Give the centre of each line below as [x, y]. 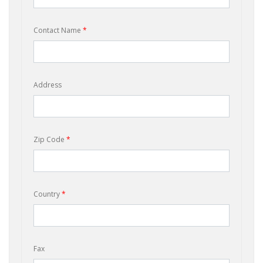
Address [48, 85]
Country [48, 194]
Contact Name [58, 30]
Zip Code [50, 139]
